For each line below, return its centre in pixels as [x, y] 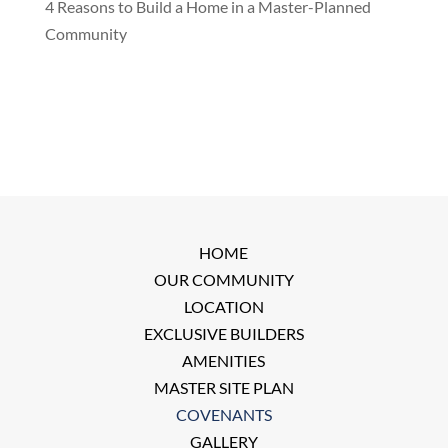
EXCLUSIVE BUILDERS [223, 333]
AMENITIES [224, 360]
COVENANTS [223, 414]
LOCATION [223, 306]
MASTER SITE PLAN [223, 387]
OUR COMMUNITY [223, 279]
